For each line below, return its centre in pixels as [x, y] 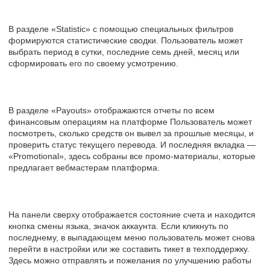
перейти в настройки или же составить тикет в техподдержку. [129, 249]
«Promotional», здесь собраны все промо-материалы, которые [132, 156]
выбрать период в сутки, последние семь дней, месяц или [124, 52]
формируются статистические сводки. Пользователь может [126, 40]
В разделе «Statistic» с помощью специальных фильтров [121, 29]
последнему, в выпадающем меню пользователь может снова [132, 237]
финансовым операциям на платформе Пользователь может [130, 121]
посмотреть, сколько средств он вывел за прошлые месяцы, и [131, 133]
